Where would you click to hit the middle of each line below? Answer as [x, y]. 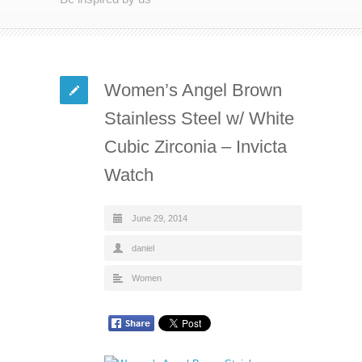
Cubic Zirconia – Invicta [196, 146]
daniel [143, 248]
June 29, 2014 [160, 218]
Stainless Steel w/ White [199, 118]
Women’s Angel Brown [193, 90]
